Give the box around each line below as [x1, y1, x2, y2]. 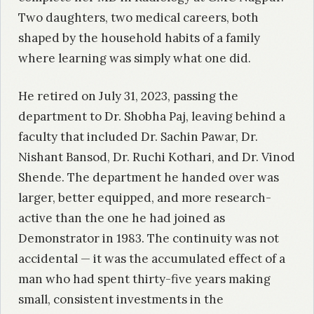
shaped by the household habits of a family [18, 29, 260, 46]
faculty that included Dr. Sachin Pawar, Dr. [18, 129, 258, 145]
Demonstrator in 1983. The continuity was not [18, 231, 279, 247]
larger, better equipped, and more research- [18, 190, 271, 206]
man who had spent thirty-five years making [18, 271, 271, 287]
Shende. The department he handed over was [18, 170, 279, 186]
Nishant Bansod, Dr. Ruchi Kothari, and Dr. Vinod [18, 149, 295, 165]
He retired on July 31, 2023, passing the [18, 88, 238, 104]
